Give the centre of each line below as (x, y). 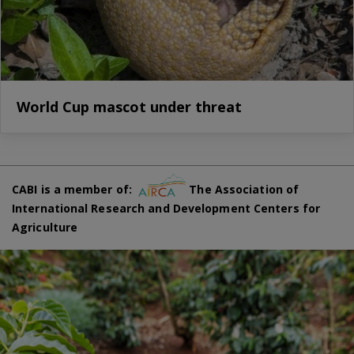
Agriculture (45, 228)
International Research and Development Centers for (166, 209)
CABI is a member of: (75, 190)
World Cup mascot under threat (129, 106)
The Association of (243, 190)
